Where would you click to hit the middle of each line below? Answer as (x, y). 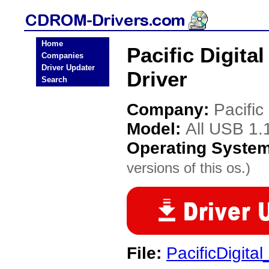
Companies (62, 56)
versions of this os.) (189, 168)
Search (54, 80)
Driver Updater (68, 68)
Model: (156, 129)
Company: (170, 110)
